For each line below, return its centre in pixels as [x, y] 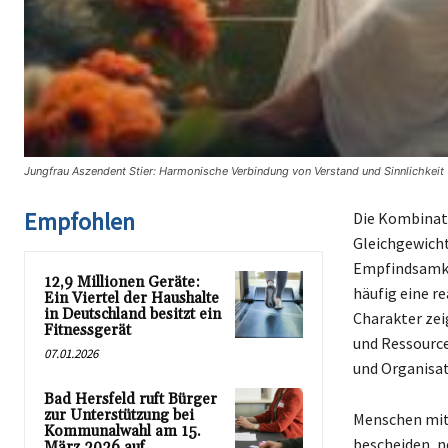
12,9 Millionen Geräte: [122, 282]
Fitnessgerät [87, 330]
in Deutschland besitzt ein [132, 314]
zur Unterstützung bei [119, 415]
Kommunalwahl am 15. [122, 431]
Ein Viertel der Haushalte [131, 298]
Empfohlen [79, 221]
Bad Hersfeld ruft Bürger [130, 399]
